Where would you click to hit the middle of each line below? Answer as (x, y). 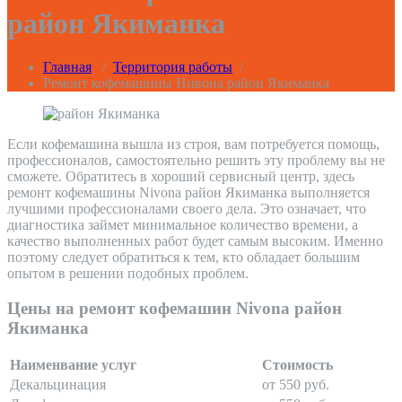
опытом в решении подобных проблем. (128, 274)
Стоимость (297, 365)
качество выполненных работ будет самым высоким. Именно (195, 241)
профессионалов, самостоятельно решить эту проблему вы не (196, 161)
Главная (67, 67)
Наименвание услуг (73, 365)
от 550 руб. (296, 385)
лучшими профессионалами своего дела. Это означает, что (187, 209)
